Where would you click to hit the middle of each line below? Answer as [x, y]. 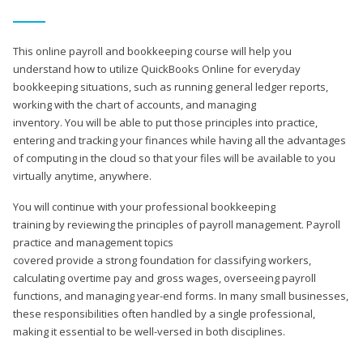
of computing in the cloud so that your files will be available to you [174, 158]
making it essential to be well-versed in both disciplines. [149, 331]
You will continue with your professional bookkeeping [144, 206]
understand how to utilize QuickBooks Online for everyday [157, 68]
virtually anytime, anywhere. [82, 175]
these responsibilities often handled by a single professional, [164, 313]
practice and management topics [93, 242]
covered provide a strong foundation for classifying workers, [162, 260]
